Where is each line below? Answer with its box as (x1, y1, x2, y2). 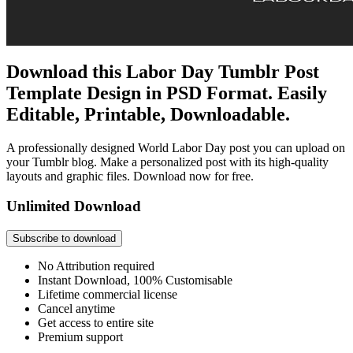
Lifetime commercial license (38, 288, 177, 302)
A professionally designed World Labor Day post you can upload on (6, 140, 345, 154)
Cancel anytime (38, 302, 115, 316)
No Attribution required (38, 259, 154, 273)
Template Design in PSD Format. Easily (6, 82, 327, 103)
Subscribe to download (13, 232, 116, 245)
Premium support (38, 330, 123, 344)
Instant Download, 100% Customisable (38, 273, 232, 288)
